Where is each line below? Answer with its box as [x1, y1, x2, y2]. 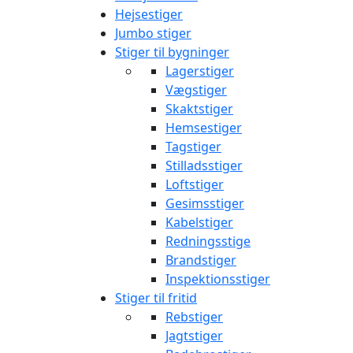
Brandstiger [165, 251, 236, 269]
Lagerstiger [165, 62, 234, 80]
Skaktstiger [165, 100, 233, 117]
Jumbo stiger [115, 24, 191, 42]
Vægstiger [165, 81, 227, 98]
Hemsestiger [165, 119, 242, 136]
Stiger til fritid [115, 289, 197, 307]
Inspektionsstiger [165, 270, 270, 288]
